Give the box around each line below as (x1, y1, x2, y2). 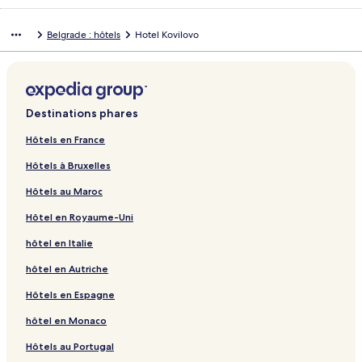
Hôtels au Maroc (26, 185, 103, 198)
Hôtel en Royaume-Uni (26, 211, 133, 224)
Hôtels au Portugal (26, 340, 114, 353)
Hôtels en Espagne (26, 288, 115, 301)
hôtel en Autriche (26, 263, 108, 276)
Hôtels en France (26, 133, 105, 146)
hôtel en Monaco (26, 314, 107, 327)
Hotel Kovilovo (135, 28, 199, 42)
